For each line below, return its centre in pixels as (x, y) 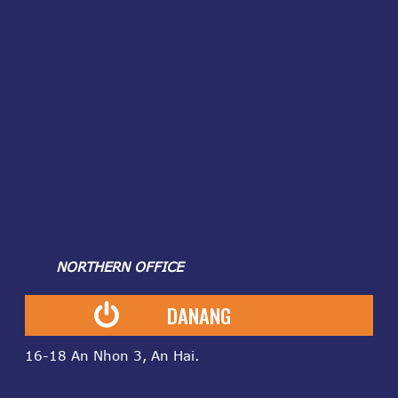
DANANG (199, 316)
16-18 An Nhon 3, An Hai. (112, 356)
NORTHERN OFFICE (104, 267)
